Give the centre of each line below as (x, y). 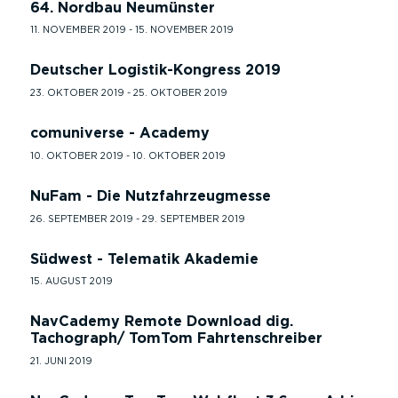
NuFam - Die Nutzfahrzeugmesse (151, 195)
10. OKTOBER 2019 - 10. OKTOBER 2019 (128, 155)
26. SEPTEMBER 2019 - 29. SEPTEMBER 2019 (138, 219)
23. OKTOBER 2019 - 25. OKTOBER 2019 (129, 93)
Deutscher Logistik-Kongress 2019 (155, 70)
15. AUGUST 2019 (72, 282)
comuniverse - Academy (120, 133)
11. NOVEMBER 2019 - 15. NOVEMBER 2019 (132, 30)
